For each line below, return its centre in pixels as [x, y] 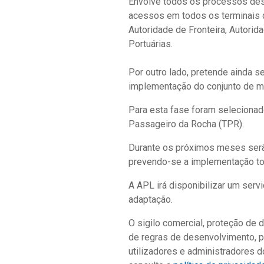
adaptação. [150, 200]
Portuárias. [150, 44]
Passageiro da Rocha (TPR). [186, 124]
